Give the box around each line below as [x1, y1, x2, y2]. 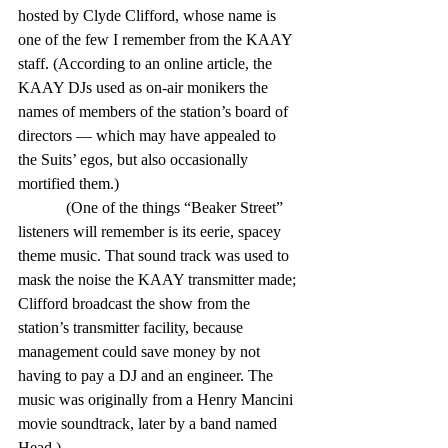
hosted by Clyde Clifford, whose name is [18, 7, 280, 24]
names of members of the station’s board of [18, 103, 292, 120]
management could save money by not [18, 343, 264, 360]
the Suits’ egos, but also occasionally [18, 151, 252, 168]
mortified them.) [18, 175, 119, 192]
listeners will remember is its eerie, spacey [18, 223, 285, 240]
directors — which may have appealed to [18, 127, 280, 144]
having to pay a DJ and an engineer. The [18, 367, 277, 384]
